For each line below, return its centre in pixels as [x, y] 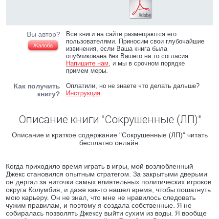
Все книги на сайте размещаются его [121, 34]
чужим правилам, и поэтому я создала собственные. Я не [99, 205]
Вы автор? [44, 34]
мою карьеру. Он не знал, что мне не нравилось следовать [101, 197]
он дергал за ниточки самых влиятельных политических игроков [109, 182]
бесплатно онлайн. [109, 143]
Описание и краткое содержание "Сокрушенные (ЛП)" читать [109, 135]
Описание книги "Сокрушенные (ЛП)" [109, 120]
